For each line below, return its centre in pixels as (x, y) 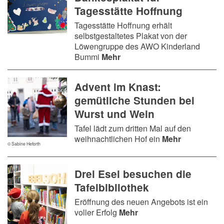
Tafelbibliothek (112, 187)
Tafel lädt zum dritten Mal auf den (133, 128)
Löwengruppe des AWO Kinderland (137, 46)
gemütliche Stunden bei (135, 100)
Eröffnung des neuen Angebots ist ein (141, 201)
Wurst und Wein (115, 113)
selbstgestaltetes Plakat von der (131, 35)
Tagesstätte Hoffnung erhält (123, 25)
